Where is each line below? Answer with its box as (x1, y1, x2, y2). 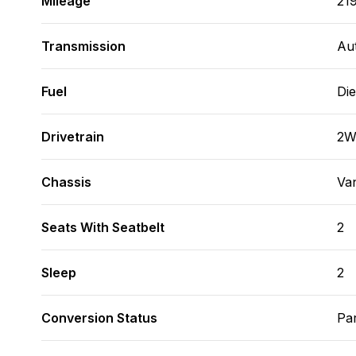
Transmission (41, 38, 126, 54)
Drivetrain (41, 129, 104, 145)
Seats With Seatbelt (41, 219, 164, 235)
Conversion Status (41, 310, 157, 326)
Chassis (41, 174, 91, 190)
